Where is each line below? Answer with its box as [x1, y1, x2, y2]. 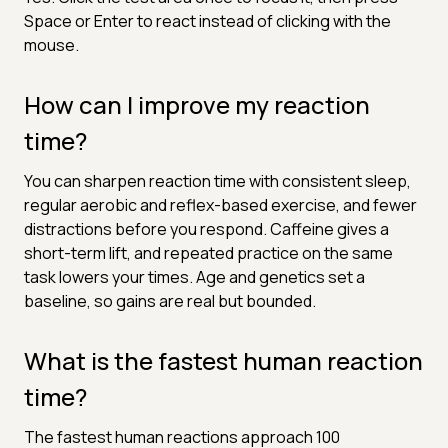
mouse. [24, 33, 79, 56]
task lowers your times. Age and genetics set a [24, 265, 365, 288]
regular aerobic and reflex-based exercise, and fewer [24, 193, 417, 216]
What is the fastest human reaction [24, 343, 423, 377]
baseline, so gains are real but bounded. [24, 289, 316, 312]
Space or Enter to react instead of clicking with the [24, 9, 391, 32]
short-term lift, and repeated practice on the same [24, 241, 393, 264]
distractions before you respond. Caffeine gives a [24, 217, 389, 240]
